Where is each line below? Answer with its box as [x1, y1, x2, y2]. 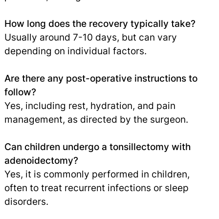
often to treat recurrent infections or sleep [4, 182, 189, 194]
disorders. [4, 196, 48, 208]
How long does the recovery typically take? [4, 18, 196, 30]
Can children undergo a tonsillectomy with [4, 141, 191, 153]
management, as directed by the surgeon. [4, 113, 188, 126]
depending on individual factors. [4, 45, 147, 57]
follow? [4, 86, 36, 98]
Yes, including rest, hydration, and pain [4, 100, 175, 112]
